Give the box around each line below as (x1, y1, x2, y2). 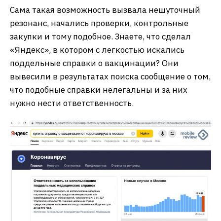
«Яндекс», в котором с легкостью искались (10, 44, 184, 56)
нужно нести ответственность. (10, 98, 134, 109)
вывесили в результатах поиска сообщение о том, (10, 71, 211, 82)
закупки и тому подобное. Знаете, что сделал (10, 31, 191, 42)
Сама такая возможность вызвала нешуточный (10, 4, 200, 16)
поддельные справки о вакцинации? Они (10, 58, 179, 69)
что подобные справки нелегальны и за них (10, 84, 187, 96)
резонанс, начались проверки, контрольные (10, 18, 188, 29)
